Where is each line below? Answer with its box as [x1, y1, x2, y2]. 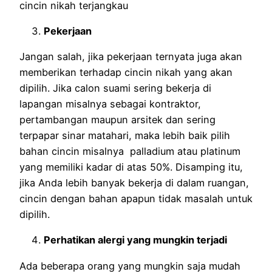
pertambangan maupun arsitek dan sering [19, 114, 216, 126]
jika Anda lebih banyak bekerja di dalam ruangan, [19, 177, 249, 189]
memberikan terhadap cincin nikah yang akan [19, 66, 233, 79]
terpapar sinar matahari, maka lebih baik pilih [19, 129, 230, 142]
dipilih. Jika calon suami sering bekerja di [19, 82, 211, 95]
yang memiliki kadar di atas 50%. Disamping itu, [19, 161, 243, 174]
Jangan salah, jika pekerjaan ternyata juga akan [19, 50, 242, 63]
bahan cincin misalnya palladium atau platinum [19, 145, 240, 158]
